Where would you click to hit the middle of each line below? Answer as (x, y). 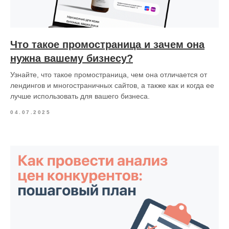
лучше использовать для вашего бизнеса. (80, 96)
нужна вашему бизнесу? (72, 58)
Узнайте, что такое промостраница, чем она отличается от (109, 74)
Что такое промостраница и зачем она (107, 44)
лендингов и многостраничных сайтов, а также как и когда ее (112, 85)
